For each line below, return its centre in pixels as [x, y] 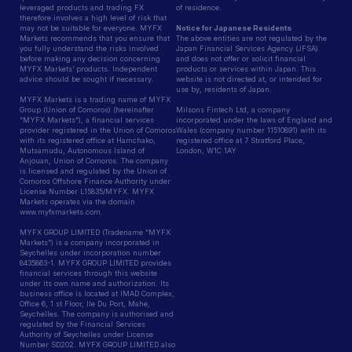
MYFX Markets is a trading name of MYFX [95, 99]
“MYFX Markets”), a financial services [87, 119]
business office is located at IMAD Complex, [97, 293]
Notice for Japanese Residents [234, 27]
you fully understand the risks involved [89, 48]
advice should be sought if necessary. [87, 79]
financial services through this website [88, 273]
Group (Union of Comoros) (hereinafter [87, 109]
